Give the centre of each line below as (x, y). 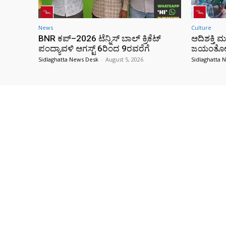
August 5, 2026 (124, 59)
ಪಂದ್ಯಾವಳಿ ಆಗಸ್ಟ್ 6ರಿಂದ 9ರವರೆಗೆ (94, 48)
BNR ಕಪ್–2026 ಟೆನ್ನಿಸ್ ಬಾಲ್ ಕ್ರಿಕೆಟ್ (100, 38)
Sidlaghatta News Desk (68, 59)
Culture (201, 27)
